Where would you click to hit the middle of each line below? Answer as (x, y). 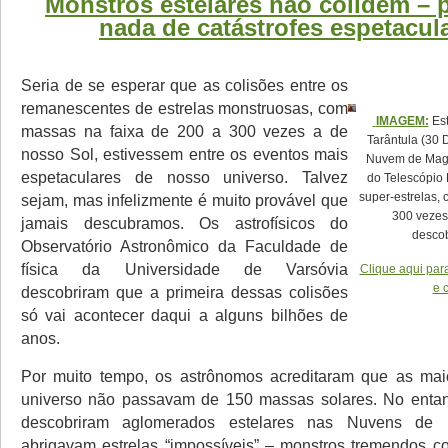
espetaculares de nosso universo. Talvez (184, 176)
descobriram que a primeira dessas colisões (184, 291)
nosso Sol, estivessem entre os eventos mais (184, 153)
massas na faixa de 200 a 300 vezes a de (184, 130)
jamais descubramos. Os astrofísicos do (184, 222)
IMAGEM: (402, 120)
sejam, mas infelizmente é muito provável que (184, 199)
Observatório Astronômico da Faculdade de (184, 245)
